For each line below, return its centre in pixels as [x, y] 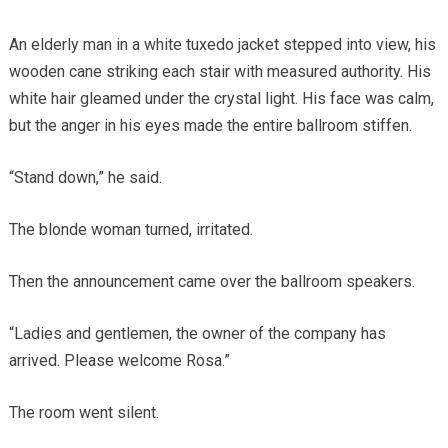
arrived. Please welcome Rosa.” [119, 360]
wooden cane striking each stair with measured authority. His [219, 71]
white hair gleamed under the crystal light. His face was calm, [221, 98]
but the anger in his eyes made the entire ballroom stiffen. [210, 125]
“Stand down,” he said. [85, 177]
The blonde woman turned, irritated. [130, 229]
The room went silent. [83, 412]
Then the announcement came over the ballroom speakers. [211, 281]
